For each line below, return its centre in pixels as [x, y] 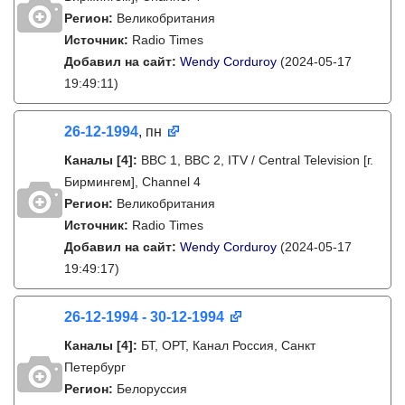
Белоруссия [152, 389]
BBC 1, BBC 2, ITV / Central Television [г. [257, 160]
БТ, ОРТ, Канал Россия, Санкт [228, 345]
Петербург [95, 367]
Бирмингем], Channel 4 [132, 182]
